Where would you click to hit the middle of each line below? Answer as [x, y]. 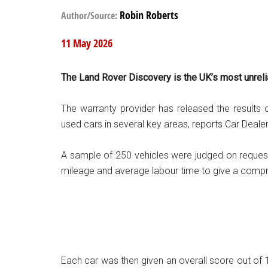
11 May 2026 [87, 43]
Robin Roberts [149, 15]
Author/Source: [90, 16]
